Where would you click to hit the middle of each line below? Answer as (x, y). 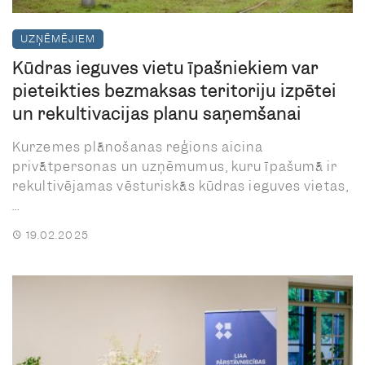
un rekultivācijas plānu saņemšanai (157, 114)
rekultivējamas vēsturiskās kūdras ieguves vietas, (180, 186)
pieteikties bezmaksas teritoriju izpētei (174, 91)
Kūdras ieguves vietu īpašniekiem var (165, 68)
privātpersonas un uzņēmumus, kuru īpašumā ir (175, 166)
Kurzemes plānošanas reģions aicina (138, 147)
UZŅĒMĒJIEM (58, 38)
